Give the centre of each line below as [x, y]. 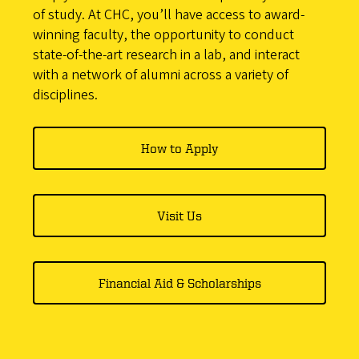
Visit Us [179, 216]
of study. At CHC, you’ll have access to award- [168, 15]
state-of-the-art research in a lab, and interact [166, 55]
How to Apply [179, 149]
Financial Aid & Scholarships [179, 283]
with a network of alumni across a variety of [160, 75]
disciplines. [65, 95]
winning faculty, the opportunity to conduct [163, 35]
